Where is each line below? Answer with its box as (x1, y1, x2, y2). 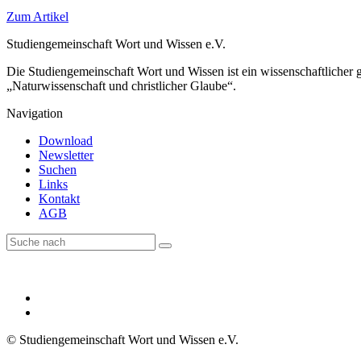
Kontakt (39, 191, 80, 205)
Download (39, 133, 93, 147)
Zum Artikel (6, 9, 68, 23)
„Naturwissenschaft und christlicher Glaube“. (6, 78, 236, 93)
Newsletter (39, 147, 93, 162)
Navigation (6, 106, 63, 120)
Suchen (39, 162, 77, 176)
